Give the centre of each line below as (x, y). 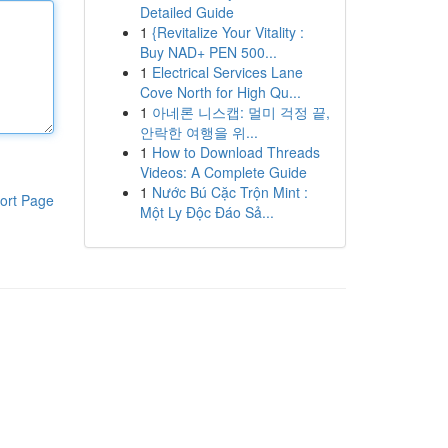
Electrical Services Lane (227, 72)
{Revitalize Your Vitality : (227, 32)
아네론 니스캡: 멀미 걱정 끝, (240, 112)
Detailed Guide (186, 12)
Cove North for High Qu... (220, 92)
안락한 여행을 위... (198, 132)
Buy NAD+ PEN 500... (208, 52)
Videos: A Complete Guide (223, 172)
